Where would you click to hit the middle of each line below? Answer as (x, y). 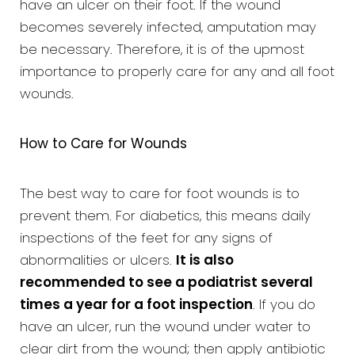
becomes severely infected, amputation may (168, 29)
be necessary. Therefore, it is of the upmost (162, 51)
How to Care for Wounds (103, 145)
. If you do (284, 306)
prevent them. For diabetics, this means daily (165, 217)
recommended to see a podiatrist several (166, 284)
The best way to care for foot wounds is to (160, 195)
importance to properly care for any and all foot (177, 73)
